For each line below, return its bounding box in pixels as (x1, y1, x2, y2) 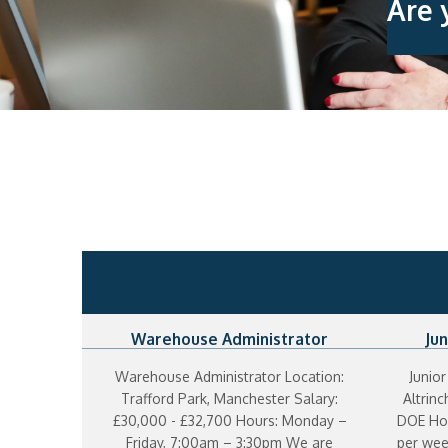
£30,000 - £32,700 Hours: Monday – (112, 412, 347, 430)
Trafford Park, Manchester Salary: (121, 390, 339, 408)
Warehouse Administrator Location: (115, 368, 345, 386)
